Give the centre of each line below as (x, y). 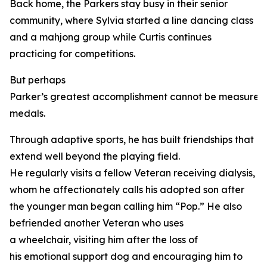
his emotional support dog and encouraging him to (126, 257)
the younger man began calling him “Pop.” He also (126, 207)
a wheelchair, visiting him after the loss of (104, 240)
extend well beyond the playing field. (95, 156)
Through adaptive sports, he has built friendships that (132, 140)
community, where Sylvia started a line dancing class (131, 21)
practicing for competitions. (74, 54)
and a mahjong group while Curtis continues (111, 37)
